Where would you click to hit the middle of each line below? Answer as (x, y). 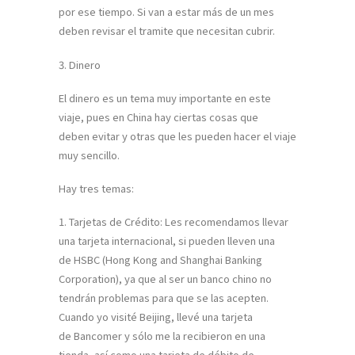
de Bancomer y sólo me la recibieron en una (162, 336)
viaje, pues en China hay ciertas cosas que (158, 116)
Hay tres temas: (96, 188)
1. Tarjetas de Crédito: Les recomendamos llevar (174, 222)
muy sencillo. (89, 155)
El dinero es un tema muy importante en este (165, 97)
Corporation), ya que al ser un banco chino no (165, 279)
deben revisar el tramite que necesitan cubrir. (167, 31)
